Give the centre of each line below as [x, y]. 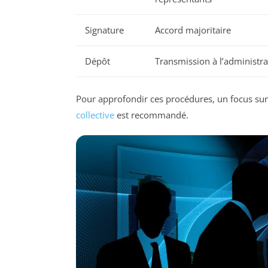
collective [95, 115]
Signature [104, 30]
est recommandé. [151, 115]
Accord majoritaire [193, 30]
